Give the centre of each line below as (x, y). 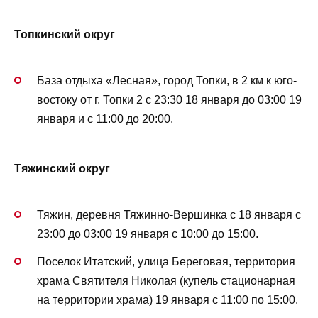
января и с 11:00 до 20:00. (105, 119)
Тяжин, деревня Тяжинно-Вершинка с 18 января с (169, 215)
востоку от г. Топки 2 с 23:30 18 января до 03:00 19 (169, 99)
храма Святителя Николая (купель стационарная (166, 280)
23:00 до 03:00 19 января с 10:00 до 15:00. (148, 234)
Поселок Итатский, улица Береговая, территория (166, 261)
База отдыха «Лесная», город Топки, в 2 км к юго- (167, 80)
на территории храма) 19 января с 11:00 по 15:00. (168, 300)
